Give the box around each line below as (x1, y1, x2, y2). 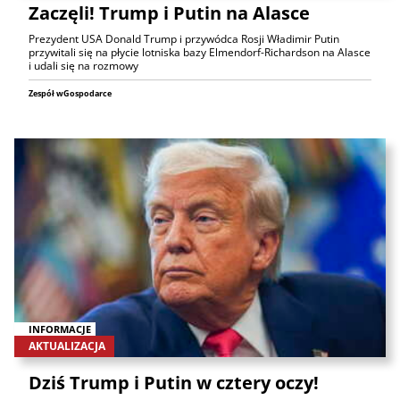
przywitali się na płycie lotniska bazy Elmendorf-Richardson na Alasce (29, 45, 371, 60)
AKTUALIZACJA (29, 337, 105, 354)
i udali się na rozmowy (29, 58, 138, 73)
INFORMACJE (29, 321, 91, 336)
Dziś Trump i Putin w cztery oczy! (29, 370, 319, 395)
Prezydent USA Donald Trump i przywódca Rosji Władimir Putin (29, 31, 339, 46)
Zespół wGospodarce (29, 87, 112, 99)
